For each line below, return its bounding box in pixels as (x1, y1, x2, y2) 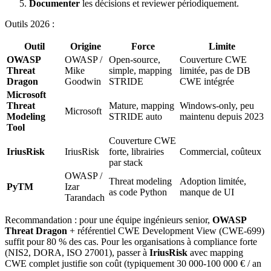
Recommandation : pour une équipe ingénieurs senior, (5, 214, 212, 225)
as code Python (109, 186, 167, 197)
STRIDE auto (109, 111, 162, 122)
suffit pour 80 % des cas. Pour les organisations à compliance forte (5, 236, 257, 247)
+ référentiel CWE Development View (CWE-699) (67, 225, 264, 236)
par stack (109, 157, 143, 168)
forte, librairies (109, 146, 164, 157)
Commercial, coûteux (180, 146, 261, 157)
